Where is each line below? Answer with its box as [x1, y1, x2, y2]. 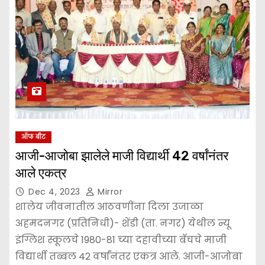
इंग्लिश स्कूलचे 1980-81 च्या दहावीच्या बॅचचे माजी [15, 232, 227, 247]
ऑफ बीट [21, 132, 46, 141]
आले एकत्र [15, 164, 67, 181]
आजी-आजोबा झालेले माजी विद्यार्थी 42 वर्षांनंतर [15, 147, 229, 164]
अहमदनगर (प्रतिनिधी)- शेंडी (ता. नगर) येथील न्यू [15, 216, 230, 230]
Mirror [95, 185, 122, 198]
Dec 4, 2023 [28, 185, 83, 198]
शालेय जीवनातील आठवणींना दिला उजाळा [15, 199, 203, 214]
